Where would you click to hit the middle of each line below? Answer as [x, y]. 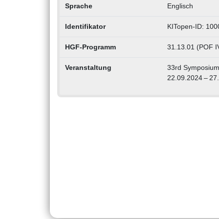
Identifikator [85, 27]
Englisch [180, 6]
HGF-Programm [90, 47]
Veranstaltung [88, 68]
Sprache [78, 6]
